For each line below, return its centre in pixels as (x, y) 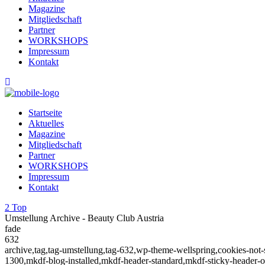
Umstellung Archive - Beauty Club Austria (84, 218)
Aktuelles (46, 124)
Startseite (45, 113)
